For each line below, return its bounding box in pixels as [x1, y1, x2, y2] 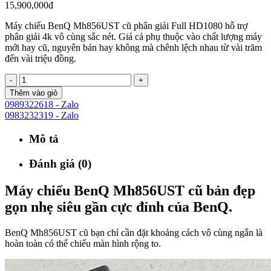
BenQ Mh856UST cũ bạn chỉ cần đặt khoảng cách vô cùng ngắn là [5, 227, 263, 238]
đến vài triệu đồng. [5, 53, 76, 64]
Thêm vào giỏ [10, 88, 57, 98]
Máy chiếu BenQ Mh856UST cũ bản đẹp [5, 182, 255, 198]
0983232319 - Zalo [5, 110, 79, 121]
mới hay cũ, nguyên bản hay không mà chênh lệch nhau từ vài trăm [5, 42, 262, 53]
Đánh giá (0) [29, 157, 91, 170]
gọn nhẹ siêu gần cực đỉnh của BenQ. [5, 198, 232, 215]
